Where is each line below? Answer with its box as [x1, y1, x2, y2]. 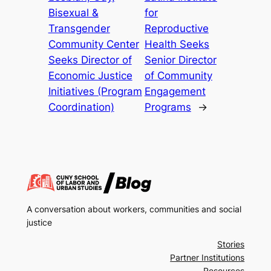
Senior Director [144, 54, 217, 67]
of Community [144, 70, 212, 82]
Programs [144, 101, 191, 114]
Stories [217, 239, 245, 250]
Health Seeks [144, 38, 209, 51]
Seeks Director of [48, 54, 132, 67]
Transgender [48, 22, 110, 35]
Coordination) [48, 101, 114, 114]
